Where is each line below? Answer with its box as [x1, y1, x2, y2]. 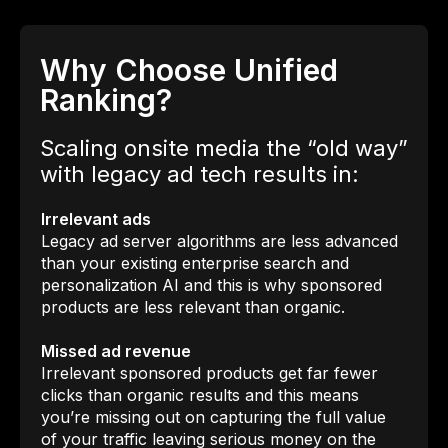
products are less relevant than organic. [41, 296, 345, 317]
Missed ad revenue [41, 340, 191, 361]
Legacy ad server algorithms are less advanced [41, 230, 398, 251]
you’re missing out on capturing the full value [41, 406, 386, 427]
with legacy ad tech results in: [40, 160, 359, 187]
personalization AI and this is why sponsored [41, 274, 382, 295]
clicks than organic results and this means [41, 384, 359, 405]
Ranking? [40, 81, 180, 118]
